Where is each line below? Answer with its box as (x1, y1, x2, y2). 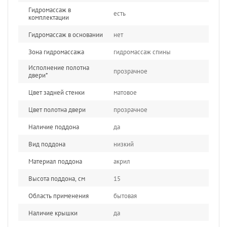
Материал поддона (28, 157, 82, 166)
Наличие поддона (28, 122, 79, 131)
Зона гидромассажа (28, 47, 84, 56)
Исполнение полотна (28, 63, 89, 72)
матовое (113, 88, 137, 97)
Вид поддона (28, 139, 65, 148)
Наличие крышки (28, 208, 78, 217)
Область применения (28, 191, 89, 200)
